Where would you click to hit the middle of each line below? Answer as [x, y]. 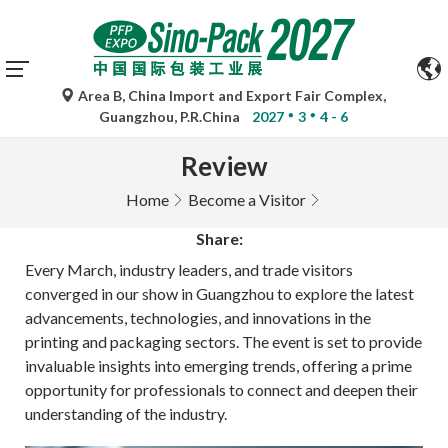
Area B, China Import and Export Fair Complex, [231, 95]
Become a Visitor [247, 199]
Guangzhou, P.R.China [171, 116]
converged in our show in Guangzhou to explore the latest [219, 293]
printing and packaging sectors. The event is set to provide [223, 341]
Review [224, 166]
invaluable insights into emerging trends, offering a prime [218, 365]
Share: [219, 238]
